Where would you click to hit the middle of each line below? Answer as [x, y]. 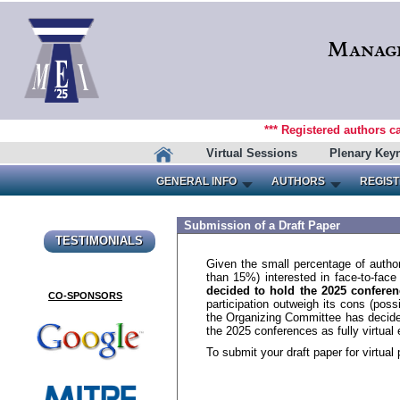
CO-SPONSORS [85, 296]
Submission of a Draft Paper [258, 225]
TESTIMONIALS [99, 241]
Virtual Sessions [251, 153]
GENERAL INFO [196, 181]
